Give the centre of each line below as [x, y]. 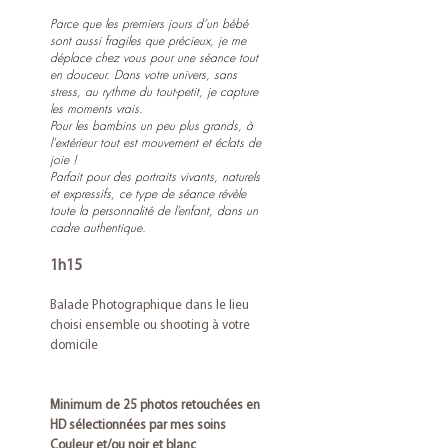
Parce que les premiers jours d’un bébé [149, 23]
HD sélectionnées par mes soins [138, 425]
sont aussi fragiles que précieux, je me [148, 40]
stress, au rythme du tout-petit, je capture [154, 91]
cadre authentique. [98, 227]
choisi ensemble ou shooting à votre [150, 325]
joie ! [63, 159]
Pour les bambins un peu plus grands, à [151, 125]
